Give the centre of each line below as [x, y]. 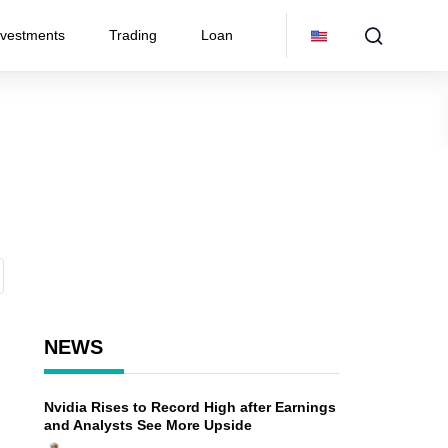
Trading [133, 35]
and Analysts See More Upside [147, 425]
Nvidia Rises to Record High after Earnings [189, 407]
